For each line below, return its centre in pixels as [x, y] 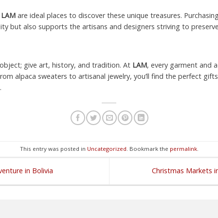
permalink [183, 149]
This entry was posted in [53, 149]
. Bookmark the [148, 149]
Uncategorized [107, 149]
